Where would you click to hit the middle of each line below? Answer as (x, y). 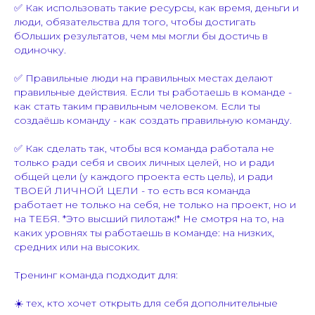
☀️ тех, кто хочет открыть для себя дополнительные (146, 303)
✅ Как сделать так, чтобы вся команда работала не (144, 149)
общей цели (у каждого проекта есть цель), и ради (143, 177)
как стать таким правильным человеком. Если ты (137, 107)
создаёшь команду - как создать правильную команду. (153, 121)
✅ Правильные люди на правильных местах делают (143, 78)
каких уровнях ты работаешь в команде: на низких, (144, 233)
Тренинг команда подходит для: (96, 275)
